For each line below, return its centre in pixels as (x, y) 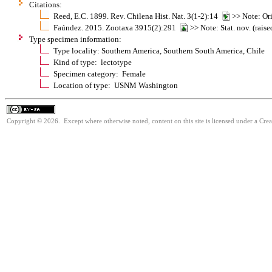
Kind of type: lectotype (93, 62)
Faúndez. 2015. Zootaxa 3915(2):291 (117, 27)
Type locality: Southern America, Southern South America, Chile (159, 50)
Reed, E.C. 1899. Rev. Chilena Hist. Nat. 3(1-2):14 (138, 16)
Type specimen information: (75, 39)
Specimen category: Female (100, 73)
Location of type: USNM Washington (116, 85)
